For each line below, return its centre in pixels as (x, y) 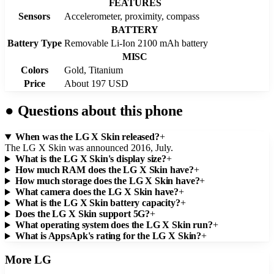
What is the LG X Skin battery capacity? (98, 203)
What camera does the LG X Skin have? (97, 192)
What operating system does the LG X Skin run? (114, 225)
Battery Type (34, 43)
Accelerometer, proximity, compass (132, 16)
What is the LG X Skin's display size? (91, 159)
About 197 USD (96, 83)
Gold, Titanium (94, 70)
